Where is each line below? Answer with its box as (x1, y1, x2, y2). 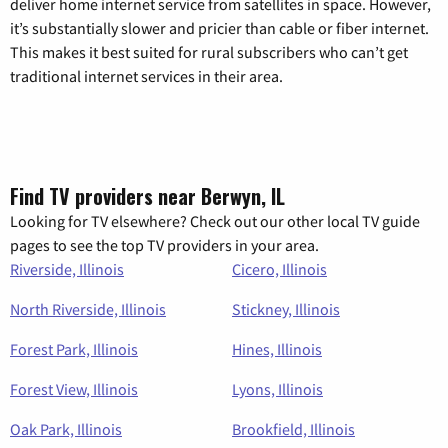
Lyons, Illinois (232, 379, 323, 400)
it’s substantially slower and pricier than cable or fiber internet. (10, 18, 429, 39)
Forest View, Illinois (10, 379, 138, 400)
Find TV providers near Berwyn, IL (10, 181, 285, 212)
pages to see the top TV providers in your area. (10, 235, 319, 256)
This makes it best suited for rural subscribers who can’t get (10, 42, 408, 63)
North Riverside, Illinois (10, 299, 166, 320)
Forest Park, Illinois (10, 339, 138, 360)
